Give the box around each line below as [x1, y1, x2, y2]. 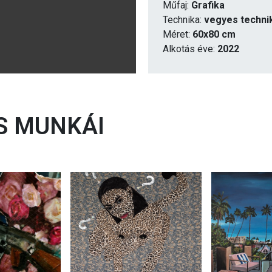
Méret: [163, 28, 192, 40]
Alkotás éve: [163, 42, 217, 55]
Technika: [163, 13, 204, 25]
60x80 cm [192, 28, 236, 40]
